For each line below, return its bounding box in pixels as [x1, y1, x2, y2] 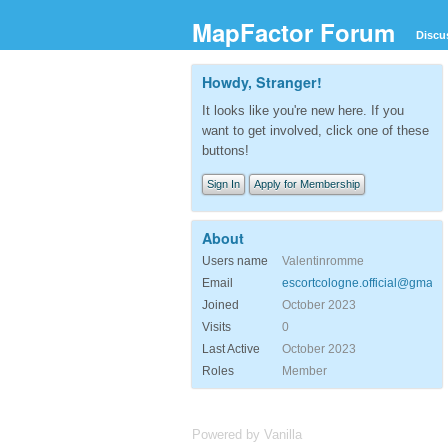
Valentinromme [282, 253, 364, 268]
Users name [202, 253, 268, 268]
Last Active [202, 341, 260, 356]
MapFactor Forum [192, 15, 395, 49]
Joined [202, 297, 239, 312]
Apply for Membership [254, 178, 360, 190]
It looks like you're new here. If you [202, 102, 404, 118]
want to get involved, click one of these [202, 122, 429, 138]
